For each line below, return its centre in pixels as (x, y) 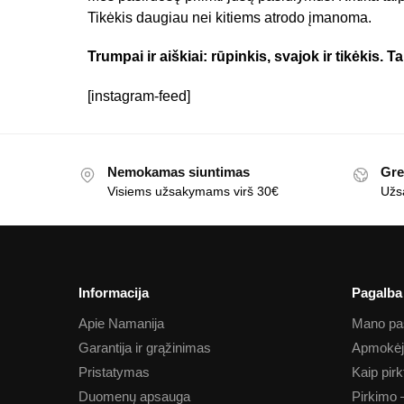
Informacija (114, 292)
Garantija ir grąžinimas (145, 348)
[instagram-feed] (139, 96)
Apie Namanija (121, 324)
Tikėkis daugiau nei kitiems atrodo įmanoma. (230, 17)
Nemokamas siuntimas (179, 172)
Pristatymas (114, 372)
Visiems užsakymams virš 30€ (193, 192)
